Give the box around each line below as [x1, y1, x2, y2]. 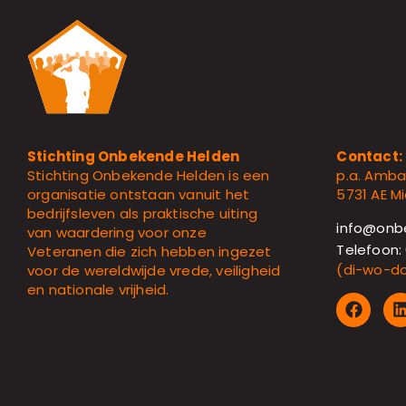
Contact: [336, 146, 402, 166]
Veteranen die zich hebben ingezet [27, 242, 272, 262]
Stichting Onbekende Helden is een [27, 166, 270, 186]
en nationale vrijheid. [27, 280, 169, 300]
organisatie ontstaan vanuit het [27, 185, 250, 205]
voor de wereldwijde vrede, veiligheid [27, 261, 281, 281]
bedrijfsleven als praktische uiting [27, 204, 257, 224]
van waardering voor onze [27, 223, 207, 243]
